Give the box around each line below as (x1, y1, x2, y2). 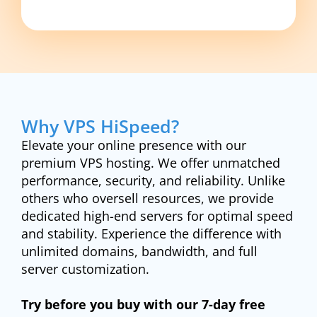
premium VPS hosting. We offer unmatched (21, 154, 280, 171)
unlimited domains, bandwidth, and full (21, 242, 258, 260)
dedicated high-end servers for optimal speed (21, 207, 293, 224)
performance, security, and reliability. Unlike (21, 171, 285, 189)
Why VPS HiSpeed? (21, 113, 179, 138)
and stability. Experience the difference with (21, 224, 282, 242)
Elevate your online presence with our (21, 136, 246, 154)
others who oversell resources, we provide (21, 189, 274, 207)
